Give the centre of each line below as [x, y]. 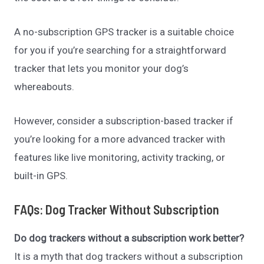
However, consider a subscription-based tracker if [124, 121]
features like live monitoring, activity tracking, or [120, 158]
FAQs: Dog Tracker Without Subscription [117, 209]
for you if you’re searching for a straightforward [121, 50]
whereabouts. [46, 86]
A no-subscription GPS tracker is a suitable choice [124, 32]
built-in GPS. [41, 176]
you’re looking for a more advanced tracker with [120, 139]
